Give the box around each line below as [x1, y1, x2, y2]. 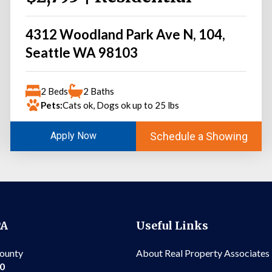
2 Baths [83, 85, 115, 97]
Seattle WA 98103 [25, 44, 138, 61]
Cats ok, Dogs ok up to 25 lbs [63, 99, 180, 110]
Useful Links [136, 218, 208, 233]
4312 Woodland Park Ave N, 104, [25, 25, 226, 42]
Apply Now [50, 130, 97, 142]
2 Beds [41, 85, 69, 97]
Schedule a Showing [149, 129, 248, 143]
